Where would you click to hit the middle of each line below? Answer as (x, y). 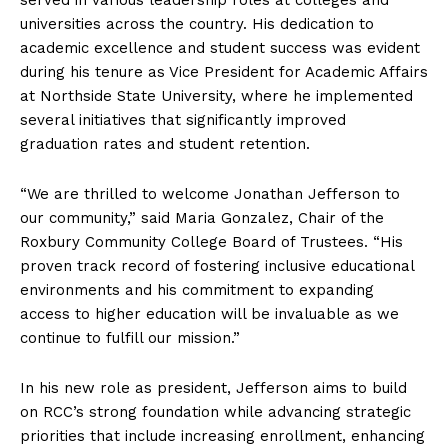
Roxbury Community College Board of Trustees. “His (211, 241)
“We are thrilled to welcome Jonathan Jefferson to (210, 193)
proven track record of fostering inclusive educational (217, 265)
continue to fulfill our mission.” (130, 337)
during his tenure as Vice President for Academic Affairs (224, 71)
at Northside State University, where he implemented (216, 95)
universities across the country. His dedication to (197, 23)
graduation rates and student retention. (165, 143)
